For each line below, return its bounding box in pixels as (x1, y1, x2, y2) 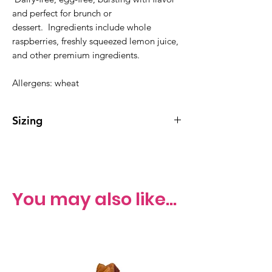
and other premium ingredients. (12, 49, 144, 61)
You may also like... (12, 186, 177, 211)
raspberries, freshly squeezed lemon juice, (12, 35, 178, 47)
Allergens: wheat (12, 76, 79, 89)
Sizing (12, 113, 42, 127)
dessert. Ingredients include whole (12, 21, 151, 33)
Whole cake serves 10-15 (12, 137, 110, 149)
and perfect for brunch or (12, 7, 112, 19)
